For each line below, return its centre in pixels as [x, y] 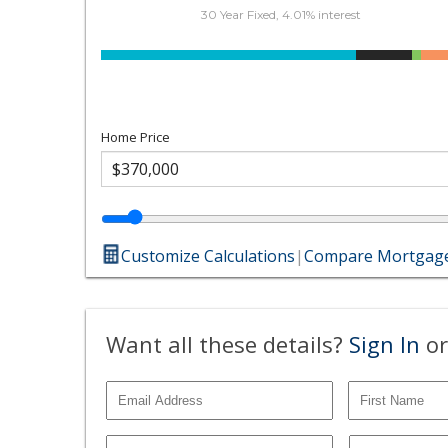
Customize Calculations [208, 255]
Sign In [385, 343]
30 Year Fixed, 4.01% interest [280, 14]
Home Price [136, 136]
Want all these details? [228, 343]
